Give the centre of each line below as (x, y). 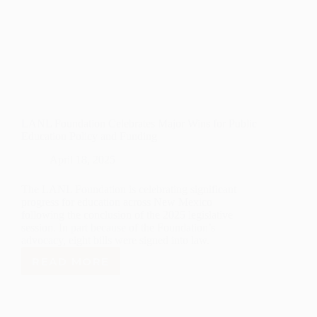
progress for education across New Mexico (117, 202)
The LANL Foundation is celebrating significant (129, 190)
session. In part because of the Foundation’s (118, 228)
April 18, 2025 (82, 160)
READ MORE (71, 261)
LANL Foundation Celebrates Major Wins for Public (139, 124)
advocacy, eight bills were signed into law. (115, 241)
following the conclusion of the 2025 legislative (127, 215)
